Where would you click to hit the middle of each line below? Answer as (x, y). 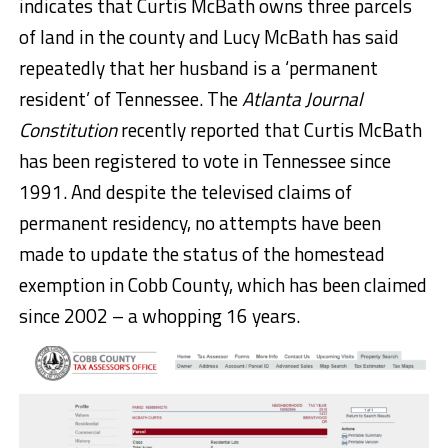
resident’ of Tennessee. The (130, 99)
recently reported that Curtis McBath (269, 130)
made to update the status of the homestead (201, 254)
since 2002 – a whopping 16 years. (159, 316)
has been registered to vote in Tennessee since (204, 161)
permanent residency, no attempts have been (199, 223)
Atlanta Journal (301, 99)
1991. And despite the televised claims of (185, 192)
